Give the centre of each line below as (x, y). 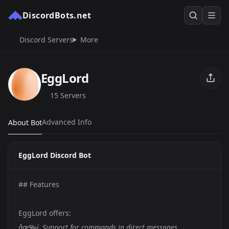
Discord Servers (45, 40)
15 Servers (68, 95)
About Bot (25, 122)
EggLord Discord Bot (55, 155)
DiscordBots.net (57, 15)
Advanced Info (67, 122)
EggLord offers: (45, 213)
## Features (39, 184)
